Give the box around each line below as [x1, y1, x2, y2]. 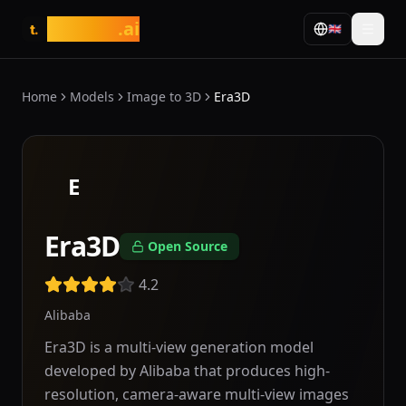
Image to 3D [127, 88, 201, 105]
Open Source [148, 237, 228, 255]
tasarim [47, 16, 118, 41]
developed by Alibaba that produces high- [44, 361, 330, 381]
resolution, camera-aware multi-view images [44, 384, 349, 404]
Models [70, 88, 114, 105]
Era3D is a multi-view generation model [44, 337, 314, 357]
